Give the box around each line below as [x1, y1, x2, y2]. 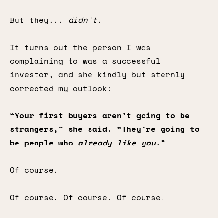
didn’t [68, 14, 97, 26]
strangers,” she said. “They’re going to [10, 123, 200, 135]
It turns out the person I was [10, 41, 151, 53]
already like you [78, 137, 156, 148]
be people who [10, 137, 78, 148]
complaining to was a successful [10, 55, 161, 67]
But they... [10, 14, 68, 26]
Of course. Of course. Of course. [10, 191, 165, 203]
